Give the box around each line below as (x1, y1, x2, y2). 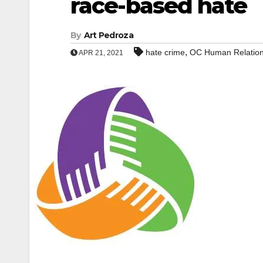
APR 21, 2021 (77, 49, 123, 57)
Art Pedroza (83, 30, 133, 41)
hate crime (146, 48, 185, 57)
